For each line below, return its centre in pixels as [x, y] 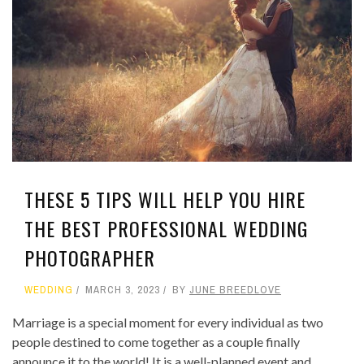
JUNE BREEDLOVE [235, 290]
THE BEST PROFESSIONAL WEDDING [166, 229]
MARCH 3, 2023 [123, 290]
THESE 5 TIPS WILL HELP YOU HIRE [165, 199]
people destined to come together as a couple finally [156, 342]
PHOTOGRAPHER [90, 258]
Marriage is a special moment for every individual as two [168, 323]
